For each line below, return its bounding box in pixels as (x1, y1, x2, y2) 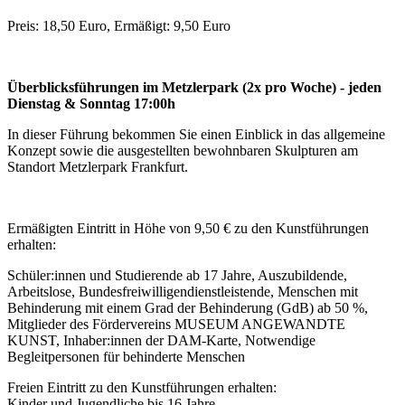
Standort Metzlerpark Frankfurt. (7, 158, 188, 174)
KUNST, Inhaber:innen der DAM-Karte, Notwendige (7, 332, 316, 348)
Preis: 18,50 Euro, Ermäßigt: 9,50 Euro (7, 17, 231, 33)
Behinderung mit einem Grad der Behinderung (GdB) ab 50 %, (7, 299, 368, 316)
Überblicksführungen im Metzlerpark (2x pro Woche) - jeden (7, 79, 381, 95)
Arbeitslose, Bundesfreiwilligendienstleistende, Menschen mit (7, 283, 358, 299)
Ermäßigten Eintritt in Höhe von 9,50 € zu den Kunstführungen (7, 220, 369, 236)
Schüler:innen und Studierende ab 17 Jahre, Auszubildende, (7, 267, 347, 283)
